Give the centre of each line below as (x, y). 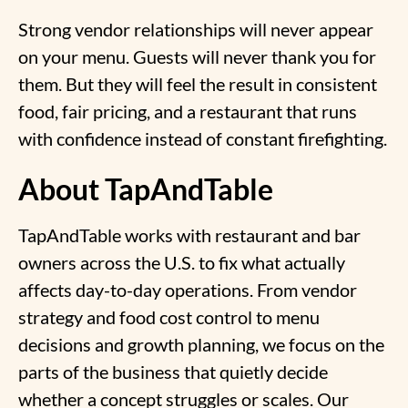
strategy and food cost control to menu (169, 316)
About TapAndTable (146, 189)
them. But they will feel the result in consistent (198, 83)
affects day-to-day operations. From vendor (188, 289)
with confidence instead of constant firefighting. (203, 138)
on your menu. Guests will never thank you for (197, 56)
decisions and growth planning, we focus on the (201, 344)
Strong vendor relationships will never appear (196, 29)
